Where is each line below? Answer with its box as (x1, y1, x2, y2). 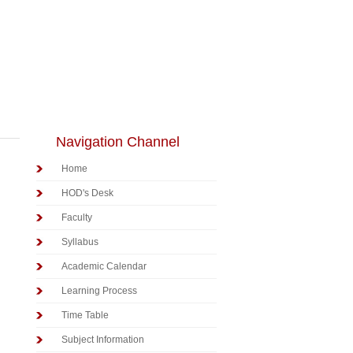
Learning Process (61, 285, 137, 296)
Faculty (61, 212, 92, 223)
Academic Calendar (61, 261, 147, 272)
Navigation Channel (56, 134, 180, 150)
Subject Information (61, 334, 144, 345)
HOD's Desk (61, 188, 113, 199)
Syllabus (61, 236, 98, 247)
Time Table (61, 310, 109, 321)
